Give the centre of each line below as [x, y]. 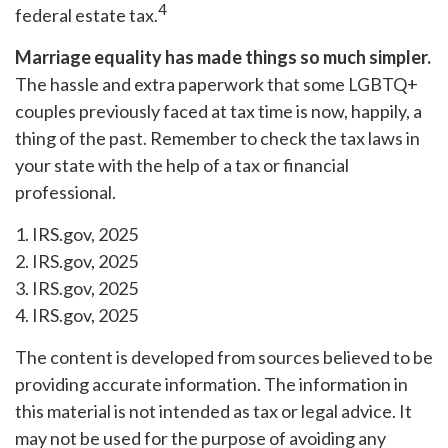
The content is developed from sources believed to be [224, 356]
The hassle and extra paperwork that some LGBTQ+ [216, 83]
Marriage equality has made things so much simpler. [223, 56]
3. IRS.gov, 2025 [76, 287]
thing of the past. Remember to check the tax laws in [217, 137]
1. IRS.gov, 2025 [76, 233]
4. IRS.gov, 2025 [76, 314]
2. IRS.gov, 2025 [76, 260]
